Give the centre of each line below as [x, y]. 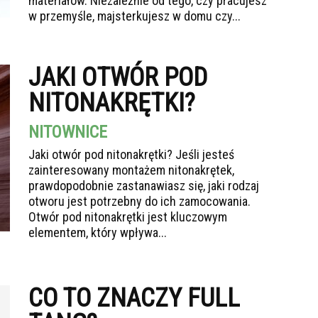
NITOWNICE [68, 132]
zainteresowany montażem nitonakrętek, [131, 170]
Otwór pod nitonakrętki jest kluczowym [128, 217]
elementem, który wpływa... [98, 232]
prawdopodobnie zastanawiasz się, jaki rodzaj [144, 186]
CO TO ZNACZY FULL [134, 298]
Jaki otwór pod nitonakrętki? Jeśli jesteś [131, 154]
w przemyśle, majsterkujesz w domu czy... [135, 16]
